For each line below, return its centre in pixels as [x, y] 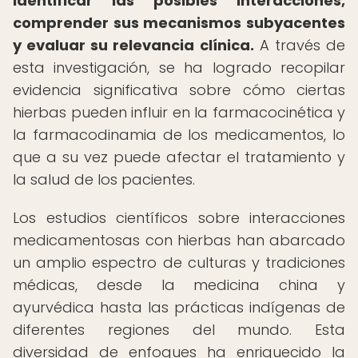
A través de [300, 45]
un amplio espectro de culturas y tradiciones [179, 263]
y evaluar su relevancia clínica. [133, 45]
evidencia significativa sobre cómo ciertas [179, 90]
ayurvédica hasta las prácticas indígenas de [179, 307]
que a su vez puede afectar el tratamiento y [179, 157]
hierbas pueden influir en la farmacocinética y [179, 112]
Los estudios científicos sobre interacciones [179, 218]
